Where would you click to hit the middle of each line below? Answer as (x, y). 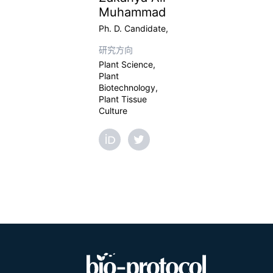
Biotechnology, (128, 87)
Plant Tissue (123, 99)
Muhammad (132, 12)
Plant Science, (127, 64)
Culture (113, 111)
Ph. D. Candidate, (133, 28)
